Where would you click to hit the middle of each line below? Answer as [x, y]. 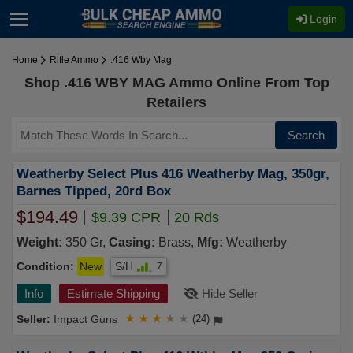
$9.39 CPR [128, 217]
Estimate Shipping [113, 294]
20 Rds [197, 217]
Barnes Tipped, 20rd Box [94, 191]
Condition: [45, 266]
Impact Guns [85, 319]
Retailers [176, 102]
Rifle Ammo [74, 60]
